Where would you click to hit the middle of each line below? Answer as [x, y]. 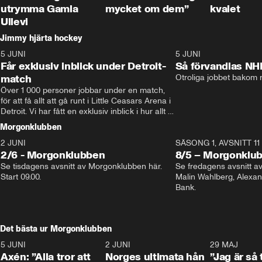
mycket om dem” [147, 9]
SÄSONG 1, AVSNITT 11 [217, 143]
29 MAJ [224, 245]
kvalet [225, 9]
